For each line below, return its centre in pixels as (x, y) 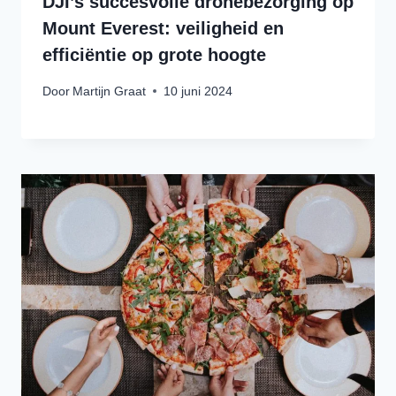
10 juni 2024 (198, 91)
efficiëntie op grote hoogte (154, 55)
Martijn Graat (110, 91)
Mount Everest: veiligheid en (163, 29)
